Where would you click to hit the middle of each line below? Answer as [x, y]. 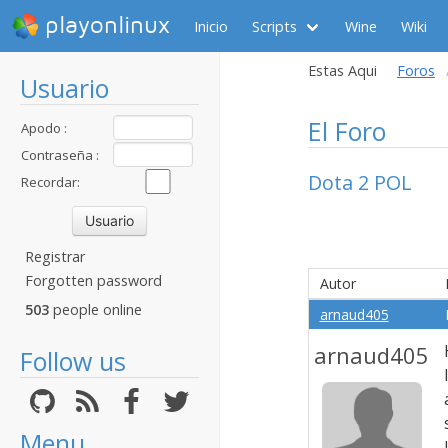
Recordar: [50, 182]
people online [95, 309]
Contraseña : [60, 155]
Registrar [55, 256]
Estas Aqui [342, 70]
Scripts [274, 26]
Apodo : [44, 128]
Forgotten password [93, 280]
